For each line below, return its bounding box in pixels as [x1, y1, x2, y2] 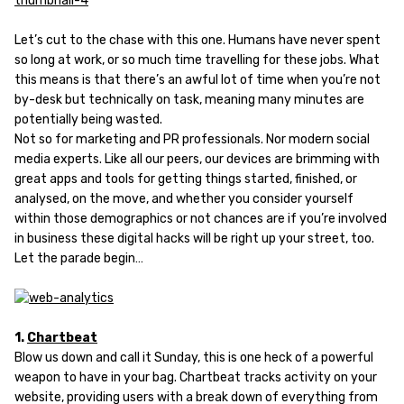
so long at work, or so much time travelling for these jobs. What [14, 52, 380, 68]
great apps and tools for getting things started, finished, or [14, 171, 357, 187]
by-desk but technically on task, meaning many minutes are [14, 92, 364, 107]
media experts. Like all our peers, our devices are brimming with [14, 151, 380, 167]
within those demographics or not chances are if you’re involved [14, 211, 387, 226]
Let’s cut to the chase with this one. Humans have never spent [14, 32, 381, 48]
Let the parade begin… [14, 251, 143, 266]
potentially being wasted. [14, 112, 162, 127]
